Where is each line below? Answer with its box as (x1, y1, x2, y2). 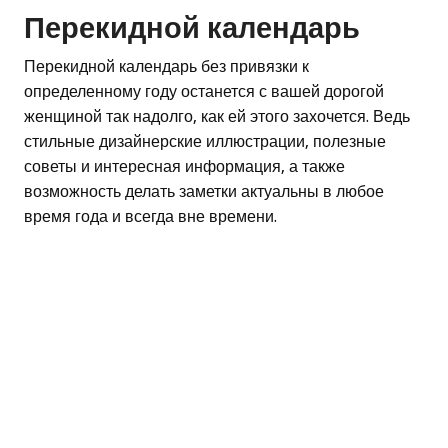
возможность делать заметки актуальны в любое (24, 181, 384, 201)
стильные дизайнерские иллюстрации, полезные (24, 131, 386, 151)
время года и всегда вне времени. (24, 206, 277, 226)
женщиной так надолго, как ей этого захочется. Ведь (24, 106, 410, 126)
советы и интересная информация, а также (24, 156, 345, 176)
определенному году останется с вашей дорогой (24, 81, 384, 101)
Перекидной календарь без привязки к (24, 56, 309, 76)
